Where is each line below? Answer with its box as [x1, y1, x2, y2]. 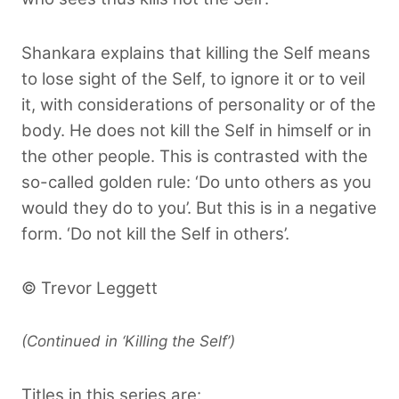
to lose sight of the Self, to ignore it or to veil [21, 68, 365, 89]
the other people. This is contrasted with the [21, 145, 368, 167]
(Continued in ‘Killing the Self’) [21, 331, 235, 350]
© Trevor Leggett [21, 277, 158, 298]
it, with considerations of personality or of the [21, 94, 376, 115]
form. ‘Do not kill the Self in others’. [21, 223, 289, 244]
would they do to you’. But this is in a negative [21, 197, 377, 218]
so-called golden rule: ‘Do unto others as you [21, 171, 371, 192]
